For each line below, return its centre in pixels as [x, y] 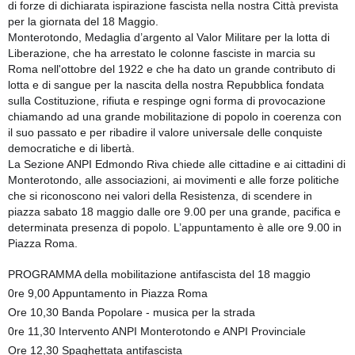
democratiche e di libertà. [71, 148]
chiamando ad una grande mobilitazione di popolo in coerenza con [175, 116]
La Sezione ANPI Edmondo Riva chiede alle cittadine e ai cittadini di [177, 164]
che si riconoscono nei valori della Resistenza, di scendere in [160, 195]
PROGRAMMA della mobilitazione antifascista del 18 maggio [159, 274]
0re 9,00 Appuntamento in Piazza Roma [108, 293]
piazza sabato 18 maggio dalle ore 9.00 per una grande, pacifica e [174, 211]
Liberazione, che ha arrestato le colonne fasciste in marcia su [162, 53]
